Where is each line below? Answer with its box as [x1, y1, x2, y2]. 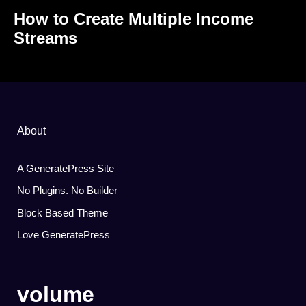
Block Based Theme [17, 206, 108, 219]
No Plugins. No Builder [17, 184, 117, 197]
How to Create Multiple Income [14, 9, 253, 28]
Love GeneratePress [17, 229, 110, 241]
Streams [14, 28, 77, 47]
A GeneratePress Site [17, 162, 114, 174]
